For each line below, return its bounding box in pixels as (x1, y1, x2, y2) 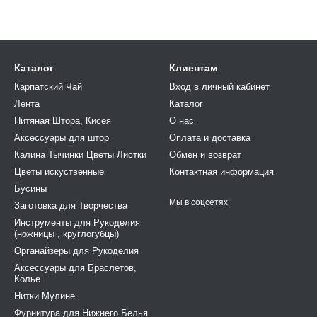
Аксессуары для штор (14, 132, 109, 143)
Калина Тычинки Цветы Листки (14, 149, 146, 160)
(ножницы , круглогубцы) (14, 229, 119, 239)
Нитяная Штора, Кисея (14, 115, 111, 126)
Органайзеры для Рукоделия (14, 246, 139, 256)
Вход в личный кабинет (169, 81, 270, 92)
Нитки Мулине (14, 291, 75, 301)
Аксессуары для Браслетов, (14, 263, 137, 273)
